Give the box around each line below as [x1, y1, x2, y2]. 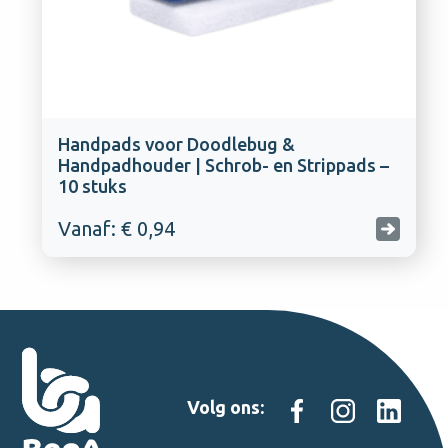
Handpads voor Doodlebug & [57, 134, 295, 154]
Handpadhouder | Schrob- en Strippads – [57, 155, 389, 175]
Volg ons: [186, 397, 264, 417]
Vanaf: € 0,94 [57, 217, 175, 240]
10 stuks [57, 176, 127, 196]
